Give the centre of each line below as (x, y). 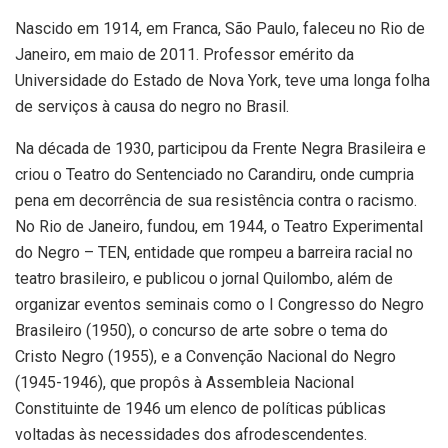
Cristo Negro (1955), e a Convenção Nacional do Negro (205, 356)
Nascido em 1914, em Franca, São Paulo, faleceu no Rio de (220, 28)
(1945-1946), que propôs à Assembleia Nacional (184, 382)
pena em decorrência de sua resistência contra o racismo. (216, 200)
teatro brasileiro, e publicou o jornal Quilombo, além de (204, 278)
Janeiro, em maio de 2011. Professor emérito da (184, 54)
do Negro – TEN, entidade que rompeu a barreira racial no (214, 252)
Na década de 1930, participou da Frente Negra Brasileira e (220, 148)
